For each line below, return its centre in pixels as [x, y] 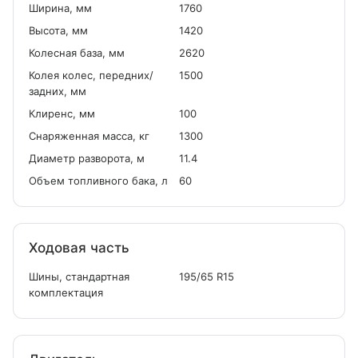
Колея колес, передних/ [91, 75]
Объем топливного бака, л [98, 181]
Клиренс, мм [62, 113]
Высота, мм [58, 30]
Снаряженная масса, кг [89, 136]
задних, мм [58, 91]
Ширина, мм [60, 8]
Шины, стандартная [79, 276]
